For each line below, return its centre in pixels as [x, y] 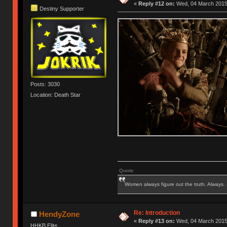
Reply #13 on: [156, 221]
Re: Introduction [157, 213]
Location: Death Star [56, 94]
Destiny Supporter [62, 8]
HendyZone [59, 214]
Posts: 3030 [45, 84]
